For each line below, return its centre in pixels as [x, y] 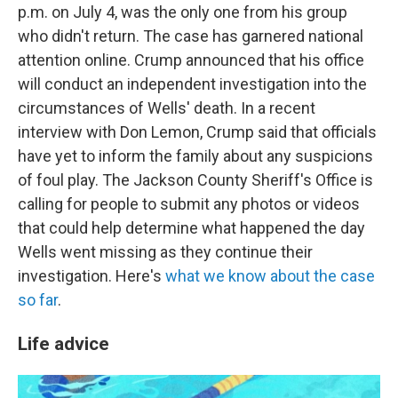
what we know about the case [270, 276]
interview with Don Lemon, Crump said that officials [197, 132]
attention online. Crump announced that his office [191, 60]
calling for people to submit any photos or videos [189, 204]
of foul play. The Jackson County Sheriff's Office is [195, 180]
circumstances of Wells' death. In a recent [167, 108]
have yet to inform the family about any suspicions [195, 156]
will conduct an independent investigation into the [192, 84]
